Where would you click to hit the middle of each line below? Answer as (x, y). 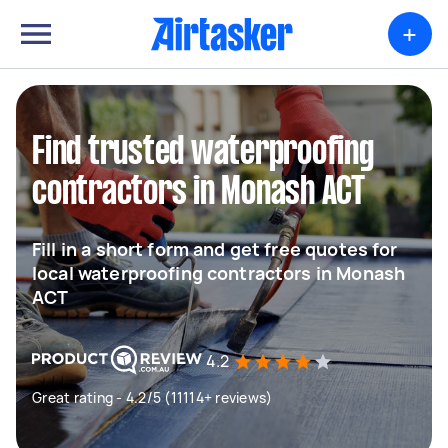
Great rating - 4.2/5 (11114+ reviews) (152, 397)
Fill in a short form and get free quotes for (215, 249)
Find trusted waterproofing (203, 153)
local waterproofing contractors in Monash (219, 273)
